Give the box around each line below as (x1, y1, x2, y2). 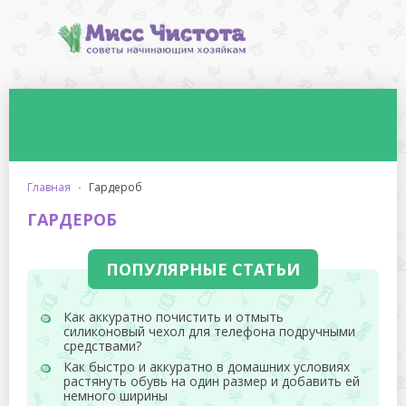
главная (33, 179, 71, 195)
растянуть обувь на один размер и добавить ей (63, 372, 360, 390)
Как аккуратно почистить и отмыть (63, 308, 284, 325)
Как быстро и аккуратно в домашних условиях (63, 358, 350, 375)
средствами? (63, 337, 141, 354)
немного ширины (63, 387, 168, 404)
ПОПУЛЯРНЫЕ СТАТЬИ (106, 258, 300, 280)
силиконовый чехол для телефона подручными (63, 323, 355, 340)
